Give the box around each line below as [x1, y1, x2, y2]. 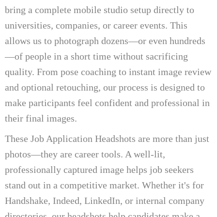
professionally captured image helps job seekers [5, 164, 194, 175]
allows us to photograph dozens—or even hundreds [5, 35, 205, 46]
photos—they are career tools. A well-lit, [5, 148, 165, 159]
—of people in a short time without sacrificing [5, 50, 188, 62]
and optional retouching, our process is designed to [5, 81, 205, 93]
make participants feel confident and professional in [5, 97, 210, 108]
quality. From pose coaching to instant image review [5, 66, 211, 77]
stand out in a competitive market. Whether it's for [5, 179, 204, 190]
